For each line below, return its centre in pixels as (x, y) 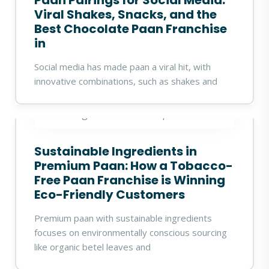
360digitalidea (89, 114)
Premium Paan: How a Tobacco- (134, 166)
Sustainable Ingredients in (116, 151)
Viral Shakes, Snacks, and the (125, 14)
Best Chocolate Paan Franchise (131, 29)
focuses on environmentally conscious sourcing (131, 232)
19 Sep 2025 (164, 114)
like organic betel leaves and (92, 247)
